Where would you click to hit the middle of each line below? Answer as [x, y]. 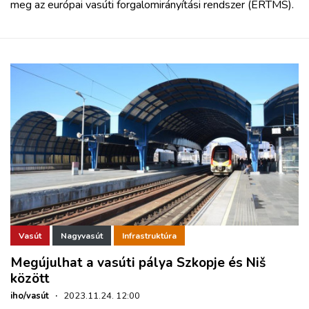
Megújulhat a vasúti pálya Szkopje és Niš [138, 262]
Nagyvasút [82, 236]
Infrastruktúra [149, 236]
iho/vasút [30, 296]
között [30, 278]
